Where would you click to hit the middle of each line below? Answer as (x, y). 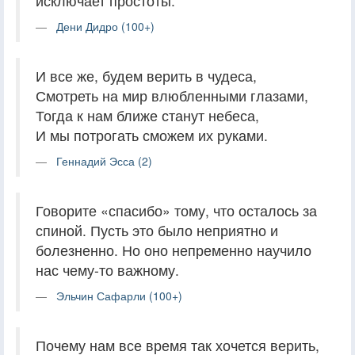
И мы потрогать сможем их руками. (152, 135)
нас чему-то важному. (107, 269)
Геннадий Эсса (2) (104, 160)
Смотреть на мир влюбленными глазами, (172, 95)
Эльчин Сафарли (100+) (119, 295)
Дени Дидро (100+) (105, 26)
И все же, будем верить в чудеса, (146, 75)
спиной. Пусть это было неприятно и (157, 230)
